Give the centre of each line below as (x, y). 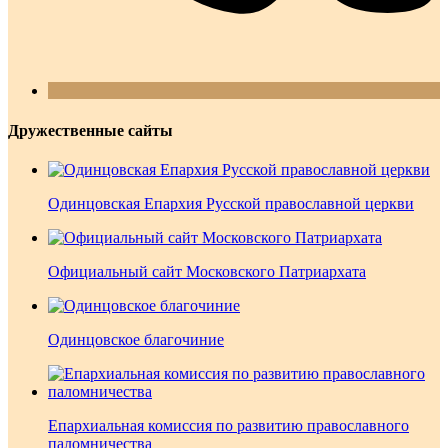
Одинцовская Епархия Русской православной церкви (231, 203)
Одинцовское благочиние (136, 339)
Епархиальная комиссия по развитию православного (228, 425)
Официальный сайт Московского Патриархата (207, 271)
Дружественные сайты (90, 130)
